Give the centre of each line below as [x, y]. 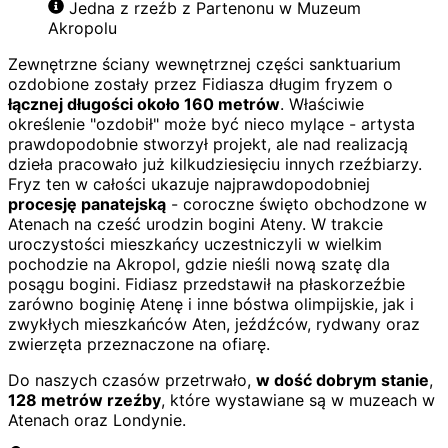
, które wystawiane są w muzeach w [298, 399]
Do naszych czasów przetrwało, [132, 379]
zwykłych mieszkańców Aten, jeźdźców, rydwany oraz [214, 323]
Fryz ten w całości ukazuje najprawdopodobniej [189, 183]
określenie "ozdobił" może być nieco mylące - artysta [211, 123]
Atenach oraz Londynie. [97, 419]
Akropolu [82, 27]
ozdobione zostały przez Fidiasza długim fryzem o [200, 83]
